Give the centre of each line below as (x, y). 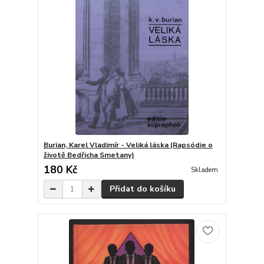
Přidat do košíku (142, 189)
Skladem (204, 170)
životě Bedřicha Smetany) (89, 155)
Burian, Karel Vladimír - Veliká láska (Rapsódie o (128, 145)
